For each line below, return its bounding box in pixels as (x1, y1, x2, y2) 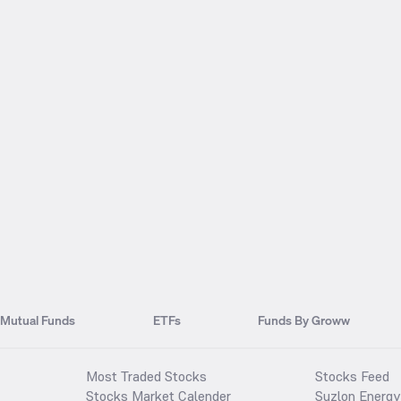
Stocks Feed (315, 366, 389, 386)
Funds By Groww (258, 311, 351, 329)
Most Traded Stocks (86, 366, 207, 386)
